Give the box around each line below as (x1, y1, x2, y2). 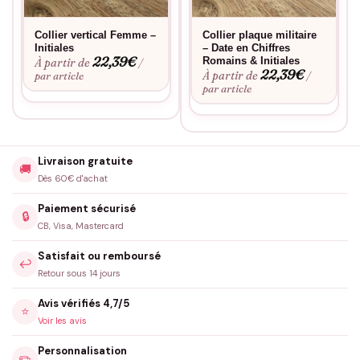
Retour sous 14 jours (38, 268, 121, 279)
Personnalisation (38, 344, 127, 358)
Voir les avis (38, 315, 87, 326)
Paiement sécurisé (38, 202, 136, 215)
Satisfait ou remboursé (38, 249, 161, 263)
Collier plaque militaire (202, 28, 317, 41)
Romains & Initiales (202, 54, 301, 67)
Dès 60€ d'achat (38, 173, 108, 184)
